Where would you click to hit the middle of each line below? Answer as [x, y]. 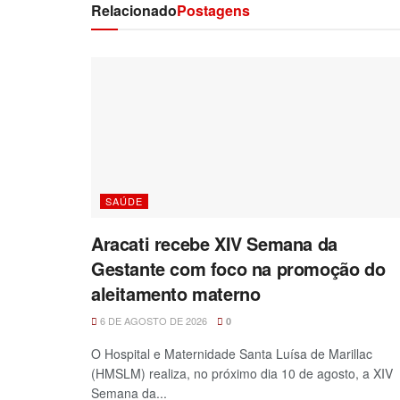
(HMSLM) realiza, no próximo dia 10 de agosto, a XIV [242, 374]
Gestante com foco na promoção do [238, 269]
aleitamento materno [176, 294]
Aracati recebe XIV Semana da [214, 244]
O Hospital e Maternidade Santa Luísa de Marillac [232, 354]
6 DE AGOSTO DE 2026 [152, 321]
